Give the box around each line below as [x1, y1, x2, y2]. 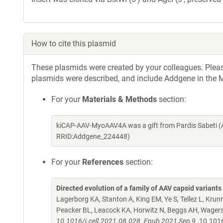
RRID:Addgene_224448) [56, 132, 130, 140]
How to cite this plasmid [31, 39, 116, 48]
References [82, 157, 123, 167]
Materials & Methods [82, 95, 157, 104]
